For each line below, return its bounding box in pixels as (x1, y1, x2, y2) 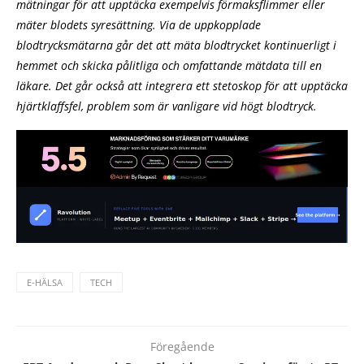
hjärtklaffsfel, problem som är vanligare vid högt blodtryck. (16, 98, 317, 115)
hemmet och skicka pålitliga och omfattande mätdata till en (16, 58, 322, 74)
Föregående (149, 339, 214, 354)
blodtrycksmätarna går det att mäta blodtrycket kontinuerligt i (16, 37, 336, 54)
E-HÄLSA (27, 276, 63, 288)
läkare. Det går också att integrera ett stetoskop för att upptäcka (16, 78, 348, 94)
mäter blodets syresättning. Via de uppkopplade (16, 17, 261, 33)
